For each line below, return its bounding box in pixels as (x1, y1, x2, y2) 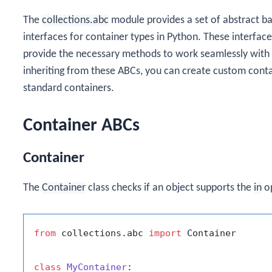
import (149, 228, 182, 239)
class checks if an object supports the (86, 182, 254, 194)
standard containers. (23, 82, 114, 94)
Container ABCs (23, 116, 140, 135)
